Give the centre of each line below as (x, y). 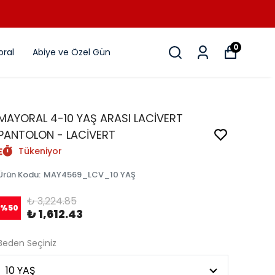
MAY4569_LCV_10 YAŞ (90, 175)
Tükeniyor (40, 151)
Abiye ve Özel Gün (72, 52)
